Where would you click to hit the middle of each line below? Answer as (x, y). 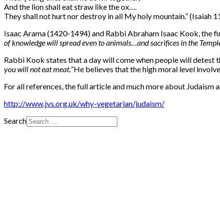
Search (15, 121)
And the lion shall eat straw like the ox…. (70, 7)
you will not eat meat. (37, 69)
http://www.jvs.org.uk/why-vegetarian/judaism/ (84, 104)
